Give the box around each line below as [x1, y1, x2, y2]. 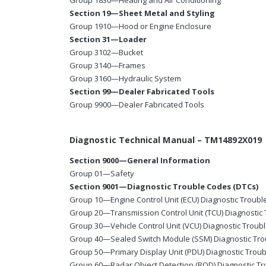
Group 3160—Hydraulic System [69, 73, 181, 84]
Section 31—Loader [69, 34, 147, 45]
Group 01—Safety [69, 168, 134, 179]
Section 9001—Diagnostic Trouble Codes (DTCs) [69, 181, 258, 192]
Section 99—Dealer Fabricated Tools [69, 86, 214, 97]
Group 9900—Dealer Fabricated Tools [69, 99, 204, 110]
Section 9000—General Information [69, 155, 210, 166]
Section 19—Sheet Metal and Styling [69, 8, 215, 19]
